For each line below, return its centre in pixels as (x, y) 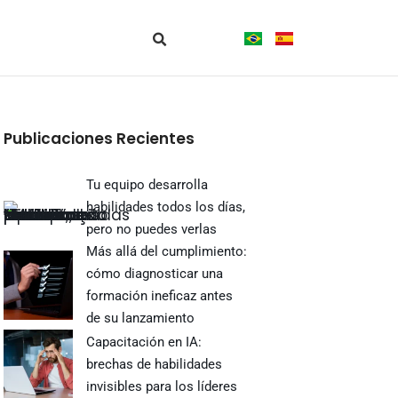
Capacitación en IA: (144, 342)
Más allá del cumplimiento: (167, 251)
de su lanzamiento (141, 318)
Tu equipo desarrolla (147, 185)
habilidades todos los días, (166, 207)
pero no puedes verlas (152, 229)
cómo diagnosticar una (155, 274)
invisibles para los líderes (162, 386)
